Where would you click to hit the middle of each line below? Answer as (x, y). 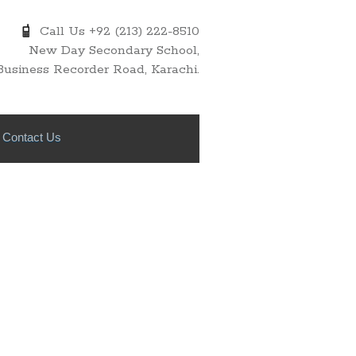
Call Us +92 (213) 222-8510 (116, 31)
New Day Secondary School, (114, 50)
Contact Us (32, 137)
